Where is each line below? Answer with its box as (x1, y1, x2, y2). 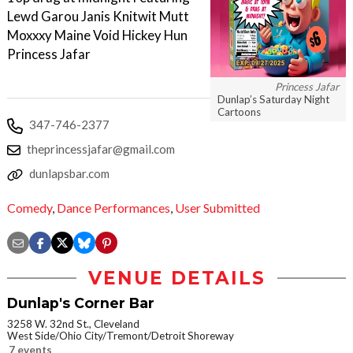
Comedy (7, 200, 52, 216)
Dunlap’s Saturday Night (217, 92, 329, 106)
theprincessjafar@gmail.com (27, 142, 175, 156)
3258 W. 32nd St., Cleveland (7, 318, 139, 331)
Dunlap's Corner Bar (7, 295, 154, 312)
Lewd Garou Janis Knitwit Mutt (7, 8, 189, 24)
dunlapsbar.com (29, 166, 110, 180)
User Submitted (175, 200, 260, 216)
